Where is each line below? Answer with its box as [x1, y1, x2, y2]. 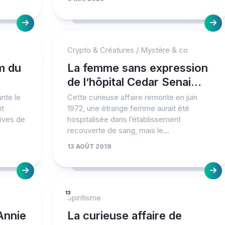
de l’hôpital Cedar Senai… [67, 75, 201, 88]
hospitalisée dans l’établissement [67, 115, 181, 124]
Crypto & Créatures [67, 45, 134, 55]
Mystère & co [140, 45, 188, 55]
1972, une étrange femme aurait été [67, 103, 189, 113]
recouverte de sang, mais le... [67, 126, 169, 135]
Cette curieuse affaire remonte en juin [67, 92, 197, 102]
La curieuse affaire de [67, 209, 182, 222]
